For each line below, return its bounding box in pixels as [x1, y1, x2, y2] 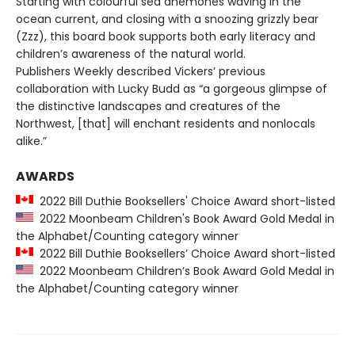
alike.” [16, 133, 47, 149]
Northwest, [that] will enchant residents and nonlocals [16, 116, 315, 132]
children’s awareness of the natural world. [16, 46, 246, 62]
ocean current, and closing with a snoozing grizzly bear [16, 11, 319, 27]
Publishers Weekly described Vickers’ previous [16, 63, 265, 79]
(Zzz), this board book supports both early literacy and [16, 29, 315, 44]
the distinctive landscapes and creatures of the [16, 98, 281, 114]
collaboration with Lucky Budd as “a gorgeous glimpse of [16, 81, 327, 97]
